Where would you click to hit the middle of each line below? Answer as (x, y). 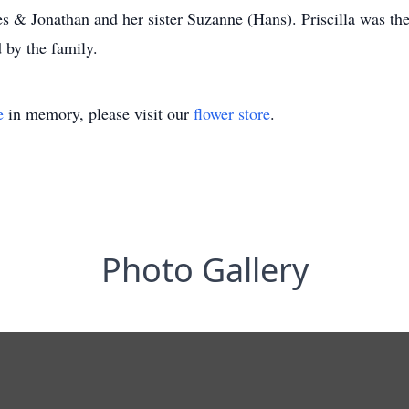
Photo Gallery (204, 270)
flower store (232, 113)
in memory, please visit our (99, 113)
